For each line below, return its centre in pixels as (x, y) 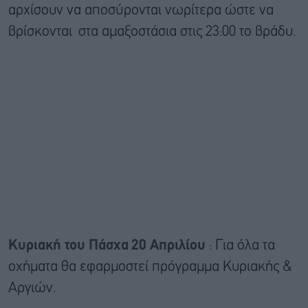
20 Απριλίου (170, 245)
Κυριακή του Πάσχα (68, 245)
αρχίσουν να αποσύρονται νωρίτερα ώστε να (141, 10)
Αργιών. (32, 288)
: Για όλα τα (242, 245)
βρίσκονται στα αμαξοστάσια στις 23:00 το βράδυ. (152, 32)
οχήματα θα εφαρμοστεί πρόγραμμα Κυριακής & (150, 267)
